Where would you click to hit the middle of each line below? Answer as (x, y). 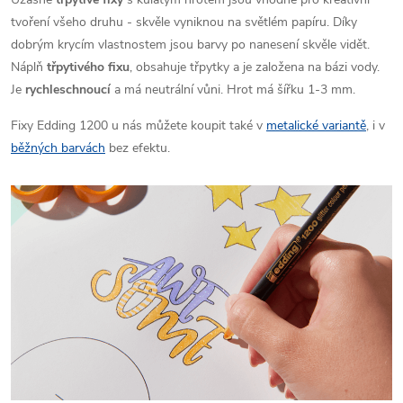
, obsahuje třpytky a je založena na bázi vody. (255, 67)
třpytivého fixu (88, 67)
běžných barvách (58, 148)
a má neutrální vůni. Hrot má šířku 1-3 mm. (233, 90)
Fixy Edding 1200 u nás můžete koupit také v (139, 125)
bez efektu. (138, 148)
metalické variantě (316, 125)
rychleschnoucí (68, 90)
